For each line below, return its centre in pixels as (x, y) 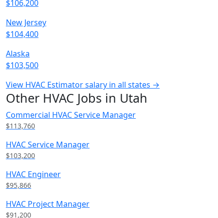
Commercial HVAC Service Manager (71, 115)
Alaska (18, 54)
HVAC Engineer (33, 174)
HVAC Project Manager (48, 204)
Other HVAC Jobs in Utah (77, 98)
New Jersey (26, 22)
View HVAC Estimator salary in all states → (83, 85)
